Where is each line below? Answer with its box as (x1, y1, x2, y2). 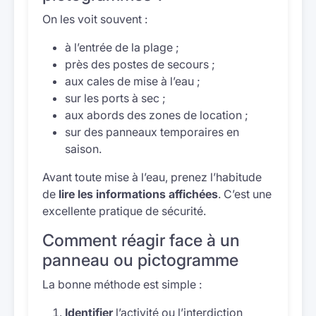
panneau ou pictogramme (42, 250, 238, 270)
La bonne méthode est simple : (42, 277, 202, 291)
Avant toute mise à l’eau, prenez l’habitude (42, 170, 262, 184)
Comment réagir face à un (42, 230, 240, 250)
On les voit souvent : (42, 12, 147, 26)
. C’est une (218, 187, 272, 201)
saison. (65, 142, 102, 156)
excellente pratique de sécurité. (42, 204, 206, 218)
